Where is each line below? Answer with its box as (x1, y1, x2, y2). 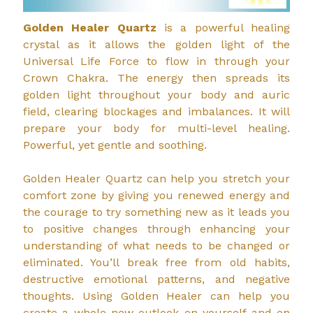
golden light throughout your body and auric (22, 88, 291, 102)
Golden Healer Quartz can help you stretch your (22, 172, 291, 186)
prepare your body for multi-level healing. (22, 122, 291, 136)
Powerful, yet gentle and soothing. (22, 138, 207, 152)
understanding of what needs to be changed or (22, 239, 291, 253)
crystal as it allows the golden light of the (22, 38, 291, 52)
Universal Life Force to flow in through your (22, 54, 291, 68)
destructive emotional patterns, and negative (22, 272, 291, 286)
